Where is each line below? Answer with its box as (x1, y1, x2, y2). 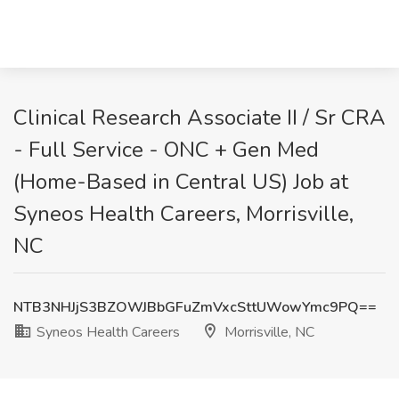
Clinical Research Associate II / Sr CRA (13, 103, 386, 132)
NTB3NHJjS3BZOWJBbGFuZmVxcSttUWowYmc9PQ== (13, 297, 377, 317)
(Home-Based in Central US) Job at (13, 167, 348, 196)
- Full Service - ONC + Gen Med (13, 135, 319, 164)
